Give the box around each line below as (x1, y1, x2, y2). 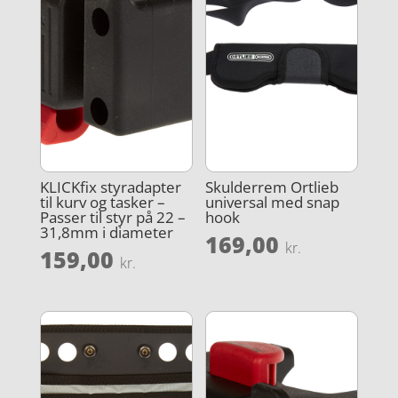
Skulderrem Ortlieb (205, 177, 339, 198)
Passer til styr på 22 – (39, 207, 186, 228)
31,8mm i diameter (39, 222, 173, 243)
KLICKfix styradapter (39, 177, 181, 198)
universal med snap (205, 192, 340, 213)
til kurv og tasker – (39, 192, 165, 213)
